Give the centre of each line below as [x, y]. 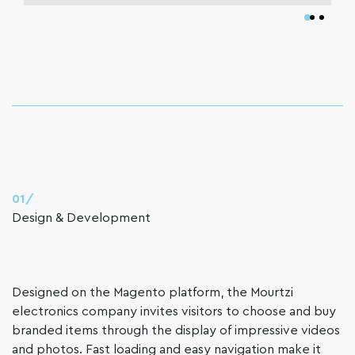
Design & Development [81, 218]
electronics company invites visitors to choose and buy [174, 312]
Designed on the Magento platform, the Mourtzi [153, 293]
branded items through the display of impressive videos [176, 331]
